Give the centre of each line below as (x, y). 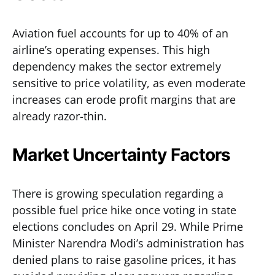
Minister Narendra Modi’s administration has (128, 243)
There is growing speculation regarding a (118, 193)
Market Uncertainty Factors (122, 155)
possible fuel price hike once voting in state (124, 210)
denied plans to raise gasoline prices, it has (124, 260)
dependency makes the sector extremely (117, 66)
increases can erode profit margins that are (124, 99)
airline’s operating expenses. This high (111, 50)
